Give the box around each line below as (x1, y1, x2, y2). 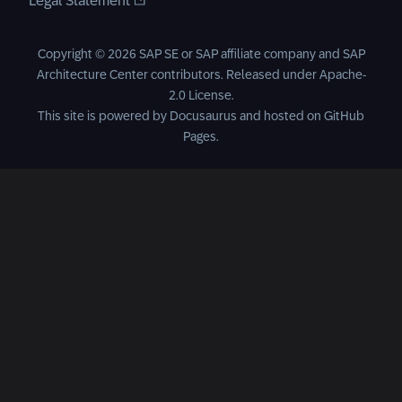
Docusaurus (170, 109, 237, 123)
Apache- (319, 67, 366, 82)
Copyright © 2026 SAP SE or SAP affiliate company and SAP (37, 47, 365, 61)
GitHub (324, 109, 364, 123)
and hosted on (237, 109, 324, 123)
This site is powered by (38, 109, 170, 123)
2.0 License (168, 88, 232, 102)
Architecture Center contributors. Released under (36, 67, 319, 82)
